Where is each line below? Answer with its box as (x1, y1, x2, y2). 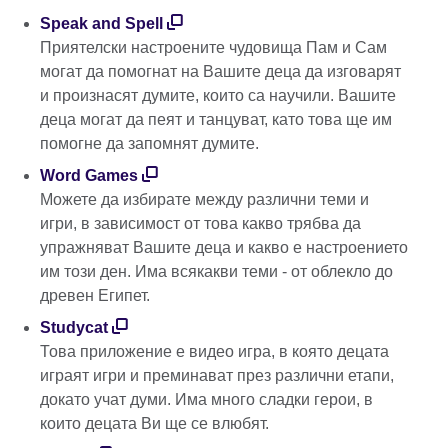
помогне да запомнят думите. (40, 134, 259, 152)
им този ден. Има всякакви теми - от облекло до (40, 262, 393, 280)
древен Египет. (40, 286, 150, 304)
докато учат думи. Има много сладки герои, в (40, 390, 373, 408)
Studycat (40, 318, 108, 336)
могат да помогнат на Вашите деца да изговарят (40, 62, 401, 80)
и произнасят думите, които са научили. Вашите (40, 86, 396, 104)
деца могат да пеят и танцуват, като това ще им (40, 110, 392, 128)
